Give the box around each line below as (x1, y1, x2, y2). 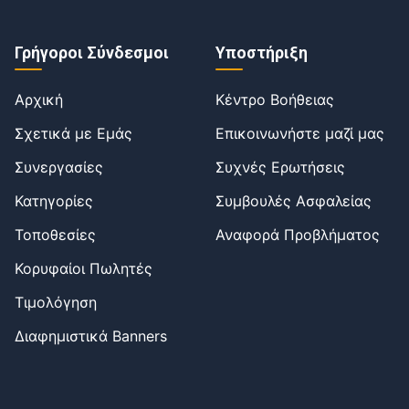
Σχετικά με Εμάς (15, 123, 132, 142)
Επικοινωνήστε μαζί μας (215, 123, 384, 142)
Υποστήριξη (215, 43, 308, 62)
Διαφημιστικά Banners (15, 326, 167, 345)
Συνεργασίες (15, 157, 103, 176)
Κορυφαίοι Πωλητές (15, 258, 152, 278)
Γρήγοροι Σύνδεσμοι (15, 43, 169, 62)
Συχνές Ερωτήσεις (215, 157, 345, 176)
